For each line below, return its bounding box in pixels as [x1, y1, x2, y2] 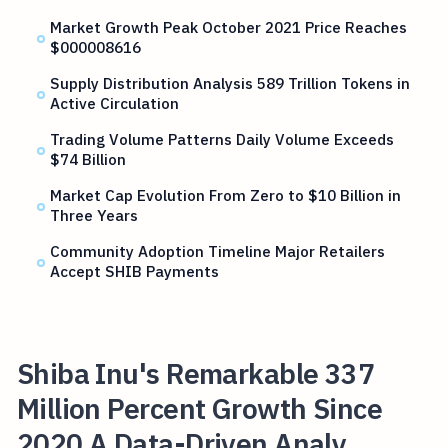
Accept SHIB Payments [50, 261, 220, 282]
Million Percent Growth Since [16, 389, 383, 427]
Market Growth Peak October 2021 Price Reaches [50, 17, 408, 38]
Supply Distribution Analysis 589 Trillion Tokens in [50, 73, 411, 94]
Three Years [50, 205, 139, 226]
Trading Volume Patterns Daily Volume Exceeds [50, 129, 395, 150]
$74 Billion [50, 149, 127, 170]
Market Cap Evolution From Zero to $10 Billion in [50, 185, 402, 206]
